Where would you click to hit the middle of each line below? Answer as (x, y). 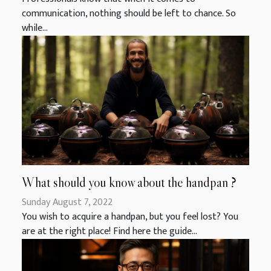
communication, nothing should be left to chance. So (129, 13)
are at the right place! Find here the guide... (109, 232)
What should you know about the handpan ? (129, 183)
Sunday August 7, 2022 (67, 203)
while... (35, 28)
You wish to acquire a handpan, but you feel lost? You (130, 217)
